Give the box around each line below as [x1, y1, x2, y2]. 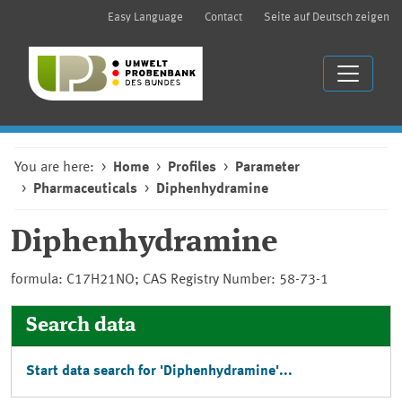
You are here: [14, 161, 94, 175]
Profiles [168, 161, 216, 175]
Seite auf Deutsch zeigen [264, 12, 389, 23]
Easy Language [108, 12, 183, 23]
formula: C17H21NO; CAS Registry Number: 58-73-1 [11, 273, 328, 287]
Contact [205, 12, 242, 23]
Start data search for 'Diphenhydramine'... [26, 364, 293, 379]
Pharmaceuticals [33, 182, 137, 197]
